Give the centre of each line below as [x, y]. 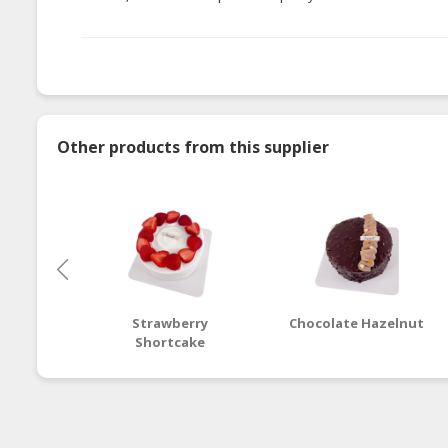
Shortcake [170, 341]
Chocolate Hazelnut [357, 322]
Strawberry [170, 322]
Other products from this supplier [193, 146]
